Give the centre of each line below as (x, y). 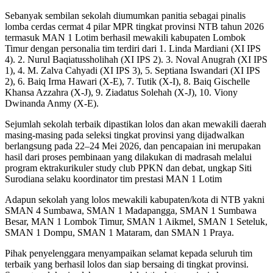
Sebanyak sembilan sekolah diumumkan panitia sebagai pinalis (125, 15)
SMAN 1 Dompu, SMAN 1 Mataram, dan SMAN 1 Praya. (119, 232)
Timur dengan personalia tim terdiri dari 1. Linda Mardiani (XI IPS (133, 48)
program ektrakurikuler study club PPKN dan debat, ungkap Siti (128, 168)
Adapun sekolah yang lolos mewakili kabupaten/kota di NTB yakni (135, 199)
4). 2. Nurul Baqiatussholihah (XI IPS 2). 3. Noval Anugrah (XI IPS (136, 59)
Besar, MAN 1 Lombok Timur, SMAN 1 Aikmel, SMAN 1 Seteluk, (136, 221)
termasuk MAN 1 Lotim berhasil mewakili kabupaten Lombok (125, 37)
